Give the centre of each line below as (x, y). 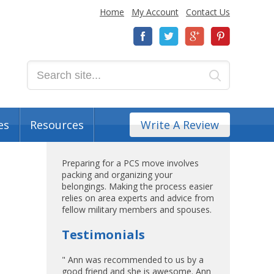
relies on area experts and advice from (138, 198)
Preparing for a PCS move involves (130, 163)
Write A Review (180, 125)
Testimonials (103, 235)
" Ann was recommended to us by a (133, 260)
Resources (57, 125)
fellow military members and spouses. (137, 209)
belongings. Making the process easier (137, 186)
